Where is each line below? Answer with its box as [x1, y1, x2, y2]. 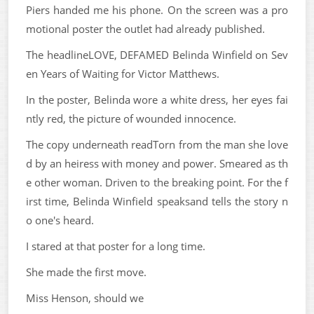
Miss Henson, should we [26, 291, 144, 305]
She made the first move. [26, 265, 146, 279]
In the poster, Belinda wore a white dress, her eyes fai [26, 93, 288, 107]
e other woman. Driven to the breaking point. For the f [26, 175, 288, 189]
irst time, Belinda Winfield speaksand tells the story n [26, 194, 288, 208]
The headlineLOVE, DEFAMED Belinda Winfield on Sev [26, 48, 288, 62]
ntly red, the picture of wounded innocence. [26, 111, 236, 125]
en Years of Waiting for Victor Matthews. [26, 67, 219, 81]
